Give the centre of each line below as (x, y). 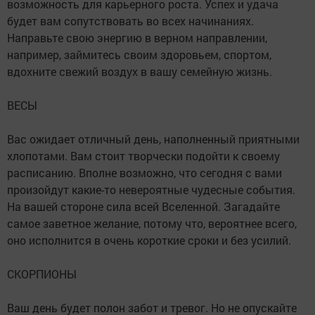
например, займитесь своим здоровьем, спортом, (139, 54)
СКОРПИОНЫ (42, 274)
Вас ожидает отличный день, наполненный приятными (153, 139)
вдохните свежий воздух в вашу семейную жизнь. (140, 71)
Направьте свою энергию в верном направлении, (137, 38)
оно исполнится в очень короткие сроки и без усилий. (149, 240)
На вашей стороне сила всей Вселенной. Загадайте (143, 206)
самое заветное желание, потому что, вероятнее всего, (152, 223)
